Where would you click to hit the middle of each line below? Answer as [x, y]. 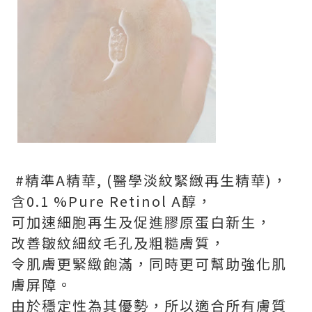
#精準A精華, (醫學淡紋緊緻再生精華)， [149, 180]
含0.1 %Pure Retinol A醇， [112, 201]
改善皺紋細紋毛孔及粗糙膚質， [118, 243]
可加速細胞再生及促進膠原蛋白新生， [141, 222]
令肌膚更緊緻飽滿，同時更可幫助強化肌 [149, 264]
